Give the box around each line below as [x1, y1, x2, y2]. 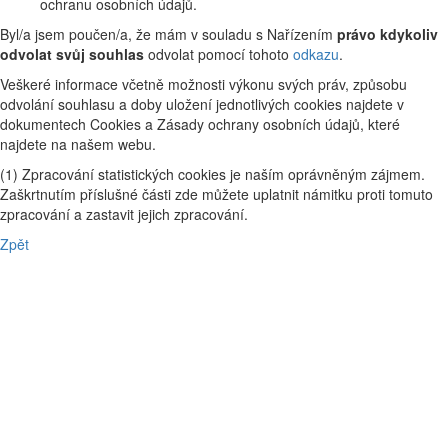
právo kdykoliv [337, 23, 438, 44]
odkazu [293, 43, 339, 64]
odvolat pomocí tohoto [144, 43, 293, 64]
